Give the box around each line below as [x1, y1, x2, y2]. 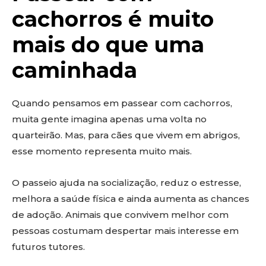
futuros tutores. [12, 241, 85, 252]
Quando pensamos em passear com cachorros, [12, 97, 232, 109]
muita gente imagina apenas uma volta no [12, 113, 207, 125]
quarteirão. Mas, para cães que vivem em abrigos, [12, 129, 240, 141]
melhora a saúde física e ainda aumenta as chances [12, 193, 249, 204]
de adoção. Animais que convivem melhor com [12, 209, 229, 220]
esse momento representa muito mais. [12, 145, 192, 157]
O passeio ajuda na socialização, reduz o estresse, [12, 177, 241, 188]
